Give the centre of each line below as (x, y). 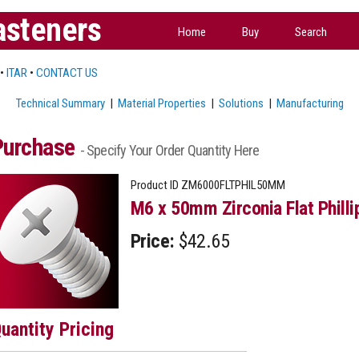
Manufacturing (310, 103)
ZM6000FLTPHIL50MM (232, 185)
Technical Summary (60, 103)
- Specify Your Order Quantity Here (169, 150)
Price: (152, 241)
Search (311, 32)
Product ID (154, 185)
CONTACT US (67, 73)
